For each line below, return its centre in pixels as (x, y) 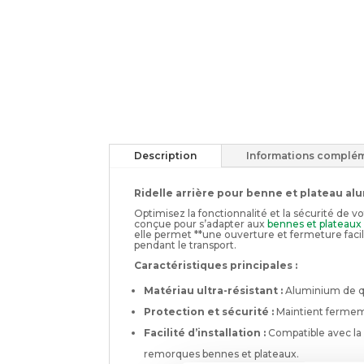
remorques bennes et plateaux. (222, 353)
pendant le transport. (186, 245)
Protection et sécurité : (209, 311)
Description (166, 155)
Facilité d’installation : (205, 332)
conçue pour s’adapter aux (201, 223)
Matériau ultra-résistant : (214, 290)
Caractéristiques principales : (216, 265)
